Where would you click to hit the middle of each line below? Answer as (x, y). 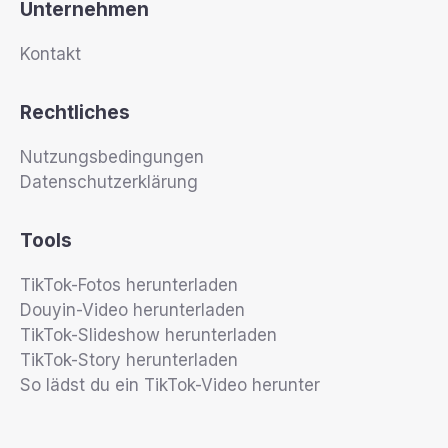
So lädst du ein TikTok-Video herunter (170, 384)
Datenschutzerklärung (109, 181)
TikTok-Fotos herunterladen (129, 284)
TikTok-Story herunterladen (129, 359)
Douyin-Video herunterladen (132, 309)
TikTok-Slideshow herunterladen (148, 334)
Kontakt (50, 53)
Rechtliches (75, 112)
